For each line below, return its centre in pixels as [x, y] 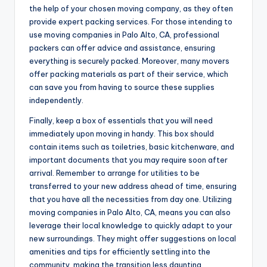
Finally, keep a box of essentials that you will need [121, 120]
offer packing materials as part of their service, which [129, 74]
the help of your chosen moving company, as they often [131, 8]
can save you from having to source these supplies [122, 87]
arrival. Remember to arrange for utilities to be [114, 173]
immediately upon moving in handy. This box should [122, 133]
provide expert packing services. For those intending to [131, 21]
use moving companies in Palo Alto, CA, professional [124, 34]
